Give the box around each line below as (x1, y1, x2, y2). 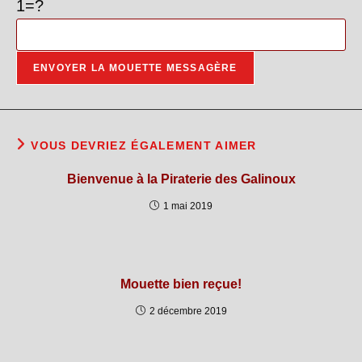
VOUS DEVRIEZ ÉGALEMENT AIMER (31, 139, 257, 152)
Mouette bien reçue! (120, 277, 242, 291)
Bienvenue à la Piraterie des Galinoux (66, 172, 296, 186)
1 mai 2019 (163, 200, 213, 212)
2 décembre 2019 (149, 305, 227, 317)
